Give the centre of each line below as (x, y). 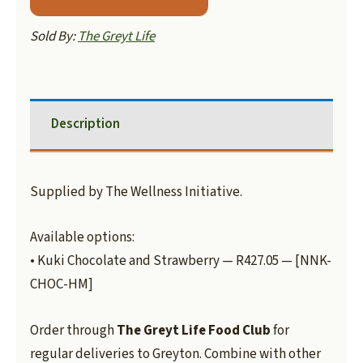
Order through (73, 330)
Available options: (82, 238)
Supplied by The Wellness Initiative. (136, 192)
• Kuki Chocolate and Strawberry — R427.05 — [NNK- (181, 261)
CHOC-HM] (62, 285)
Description (85, 124)
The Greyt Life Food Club (194, 330)
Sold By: (54, 37)
